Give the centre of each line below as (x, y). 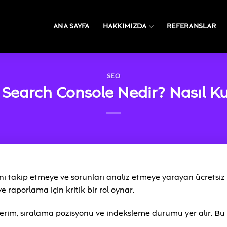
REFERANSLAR (191, 26)
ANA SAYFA (71, 26)
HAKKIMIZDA (125, 26)
